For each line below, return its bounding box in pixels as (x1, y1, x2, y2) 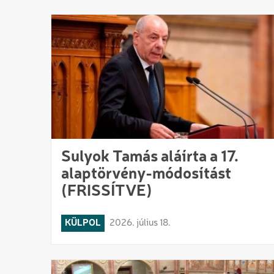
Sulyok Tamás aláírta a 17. (61, 149, 239, 165)
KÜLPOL (65, 218, 101, 228)
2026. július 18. (109, 218, 171, 228)
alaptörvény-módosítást (61, 166, 231, 182)
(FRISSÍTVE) (61, 183, 152, 199)
